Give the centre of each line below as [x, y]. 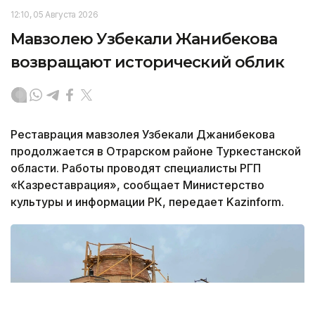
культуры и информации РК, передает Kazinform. [147, 202]
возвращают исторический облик [148, 63]
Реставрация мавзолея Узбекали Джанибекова [143, 135]
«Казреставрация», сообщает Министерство [137, 185]
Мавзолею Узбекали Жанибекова [144, 39]
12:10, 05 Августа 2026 [54, 15]
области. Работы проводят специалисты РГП [136, 168]
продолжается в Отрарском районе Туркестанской [156, 152]
